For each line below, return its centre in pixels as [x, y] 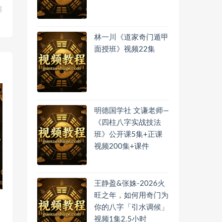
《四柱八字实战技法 [128, 122]
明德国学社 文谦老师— [132, 111]
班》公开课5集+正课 [128, 134]
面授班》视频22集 [125, 50]
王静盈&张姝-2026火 [130, 183]
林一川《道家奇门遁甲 [131, 38]
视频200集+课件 [122, 146]
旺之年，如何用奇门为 [131, 195]
